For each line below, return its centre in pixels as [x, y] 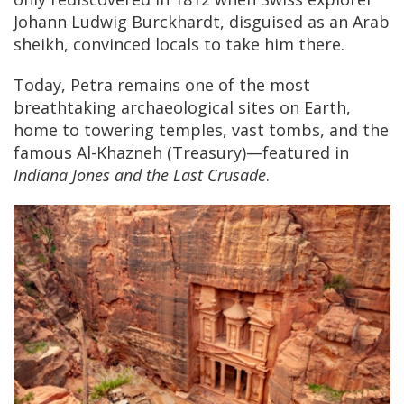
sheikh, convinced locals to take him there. [179, 45]
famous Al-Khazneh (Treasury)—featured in [181, 153]
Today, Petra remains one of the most [162, 85]
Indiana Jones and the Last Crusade [140, 175]
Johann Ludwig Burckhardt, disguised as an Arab [202, 22]
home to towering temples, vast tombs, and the [201, 130]
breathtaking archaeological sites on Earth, [182, 108]
